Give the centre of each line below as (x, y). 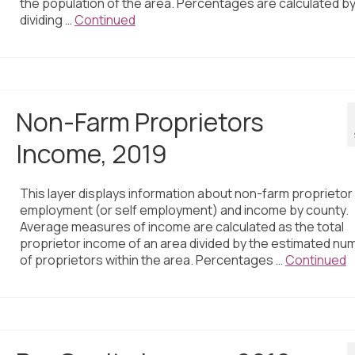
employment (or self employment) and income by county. (184, 210)
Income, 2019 (91, 154)
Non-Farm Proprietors (139, 122)
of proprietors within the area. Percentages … (152, 260)
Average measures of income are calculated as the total (181, 227)
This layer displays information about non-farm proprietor (186, 194)
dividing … (47, 20)
